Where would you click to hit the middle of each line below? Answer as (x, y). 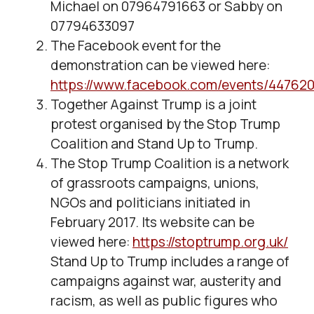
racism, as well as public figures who (164, 301)
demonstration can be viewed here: (160, 66)
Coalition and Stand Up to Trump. (154, 144)
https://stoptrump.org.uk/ (210, 242)
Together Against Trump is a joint (153, 105)
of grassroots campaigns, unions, (155, 183)
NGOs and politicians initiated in (150, 203)
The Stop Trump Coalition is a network (170, 164)
